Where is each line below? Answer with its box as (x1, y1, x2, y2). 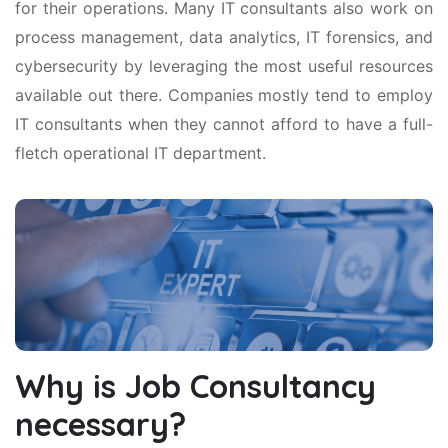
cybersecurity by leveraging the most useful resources (15, 55, 433, 76)
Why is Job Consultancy (15, 365, 376, 406)
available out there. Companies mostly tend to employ (15, 84, 433, 105)
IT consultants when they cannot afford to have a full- (15, 113, 433, 134)
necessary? (15, 403, 186, 444)
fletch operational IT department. (15, 142, 266, 163)
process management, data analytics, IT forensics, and (15, 26, 433, 47)
